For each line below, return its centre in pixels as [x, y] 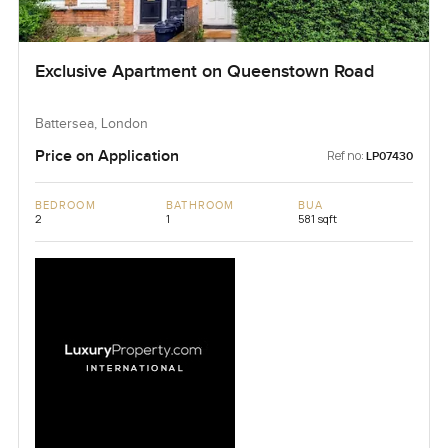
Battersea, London [91, 123]
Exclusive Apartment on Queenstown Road [204, 71]
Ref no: [346, 155]
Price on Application [106, 155]
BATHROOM [200, 205]
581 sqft [317, 218]
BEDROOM [65, 205]
